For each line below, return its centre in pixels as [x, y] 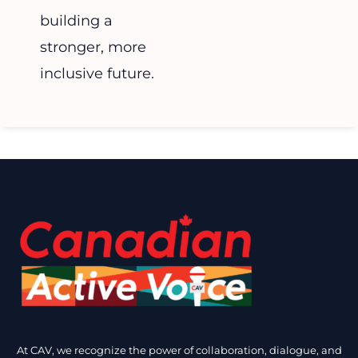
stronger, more [93, 47]
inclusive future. [97, 73]
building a [76, 20]
